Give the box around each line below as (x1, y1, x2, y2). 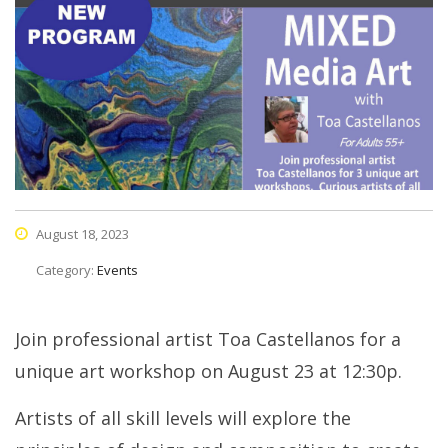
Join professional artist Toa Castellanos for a (15, 327, 401, 352)
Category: (36, 261, 97, 280)
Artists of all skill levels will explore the (15, 406, 351, 431)
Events (97, 261, 138, 280)
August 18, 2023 (33, 225, 129, 244)
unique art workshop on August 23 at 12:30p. (15, 359, 402, 384)
